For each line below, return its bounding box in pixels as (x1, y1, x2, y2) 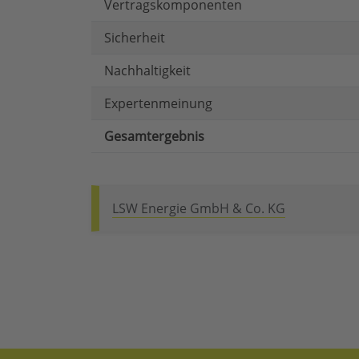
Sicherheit (104, 29, 165, 47)
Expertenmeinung (104, 95, 212, 113)
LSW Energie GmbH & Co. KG (112, 200, 285, 218)
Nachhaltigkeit (104, 62, 191, 80)
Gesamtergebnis (104, 127, 204, 146)
